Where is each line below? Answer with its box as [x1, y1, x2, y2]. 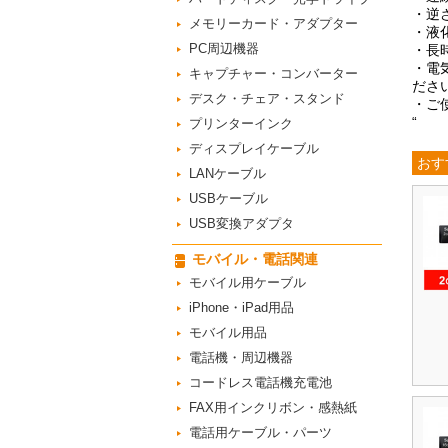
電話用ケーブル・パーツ [189, 425, 332, 440]
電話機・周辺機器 [189, 350, 293, 365]
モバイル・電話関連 [192, 251, 318, 267]
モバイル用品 [189, 325, 267, 340]
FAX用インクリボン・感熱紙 [189, 400, 357, 415]
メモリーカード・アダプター [189, 16, 358, 31]
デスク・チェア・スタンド [189, 91, 345, 106]
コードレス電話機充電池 [189, 375, 332, 390]
